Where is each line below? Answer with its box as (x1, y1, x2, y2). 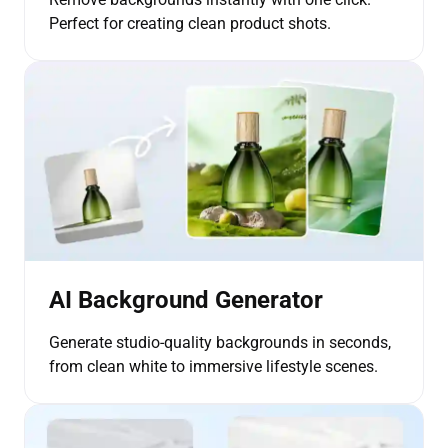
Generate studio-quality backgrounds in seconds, (49, 332, 391, 352)
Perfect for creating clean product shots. (49, 13, 331, 33)
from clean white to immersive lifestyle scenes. (49, 356, 378, 376)
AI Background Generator (49, 285, 323, 314)
